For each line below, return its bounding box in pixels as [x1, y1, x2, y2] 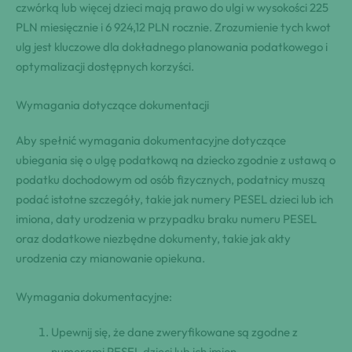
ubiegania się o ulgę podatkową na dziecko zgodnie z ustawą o [16, 152, 335, 167]
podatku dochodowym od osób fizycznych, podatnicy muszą [16, 171, 325, 187]
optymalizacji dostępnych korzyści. [16, 58, 194, 74]
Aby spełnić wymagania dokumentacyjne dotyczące [16, 132, 286, 148]
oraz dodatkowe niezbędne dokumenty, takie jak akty [16, 230, 291, 246]
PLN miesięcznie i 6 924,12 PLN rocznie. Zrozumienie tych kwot [16, 19, 331, 35]
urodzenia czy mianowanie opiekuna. [16, 250, 205, 266]
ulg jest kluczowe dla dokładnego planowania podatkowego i [16, 38, 328, 54]
